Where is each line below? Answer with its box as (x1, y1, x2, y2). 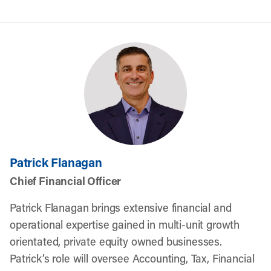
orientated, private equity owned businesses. (10, 234, 222, 249)
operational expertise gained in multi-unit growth (10, 217, 240, 232)
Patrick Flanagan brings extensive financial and (10, 200, 232, 215)
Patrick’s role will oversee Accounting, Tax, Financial (10, 251, 255, 266)
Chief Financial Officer (10, 174, 122, 188)
